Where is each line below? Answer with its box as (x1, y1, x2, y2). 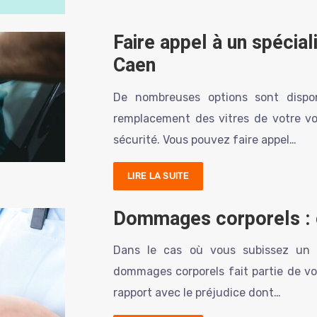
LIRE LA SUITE (127, 170, 189, 181)
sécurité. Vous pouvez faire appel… (113, 132, 296, 146)
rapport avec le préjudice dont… (113, 286, 281, 299)
